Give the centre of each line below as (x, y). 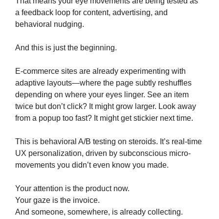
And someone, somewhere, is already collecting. (99, 212)
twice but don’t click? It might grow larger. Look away (106, 107)
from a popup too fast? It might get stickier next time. (104, 118)
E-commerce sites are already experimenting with (100, 71)
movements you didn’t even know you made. (92, 165)
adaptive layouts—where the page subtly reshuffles (103, 83)
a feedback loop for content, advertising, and (91, 13)
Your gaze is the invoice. (57, 200)
